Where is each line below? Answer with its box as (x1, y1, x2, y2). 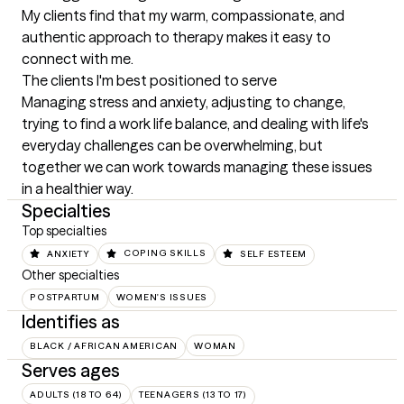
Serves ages (22, 358, 120, 381)
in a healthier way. (22, 179, 133, 198)
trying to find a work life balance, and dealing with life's (22, 115, 369, 133)
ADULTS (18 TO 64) (30, 388, 123, 400)
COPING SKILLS (123, 247, 207, 260)
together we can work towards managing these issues (22, 158, 372, 177)
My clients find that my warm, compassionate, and (22, 6, 344, 25)
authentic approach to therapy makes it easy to (22, 28, 331, 47)
